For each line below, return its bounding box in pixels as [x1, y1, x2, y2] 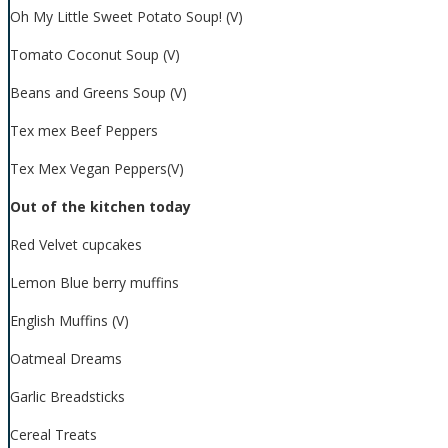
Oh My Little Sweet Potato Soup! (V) [10, 7, 243, 27]
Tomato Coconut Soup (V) [10, 45, 180, 65]
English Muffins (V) [10, 311, 129, 331]
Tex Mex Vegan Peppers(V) [10, 159, 184, 179]
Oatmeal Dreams [10, 349, 122, 369]
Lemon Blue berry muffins [10, 273, 179, 293]
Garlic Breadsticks [10, 387, 125, 407]
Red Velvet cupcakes [10, 235, 142, 255]
